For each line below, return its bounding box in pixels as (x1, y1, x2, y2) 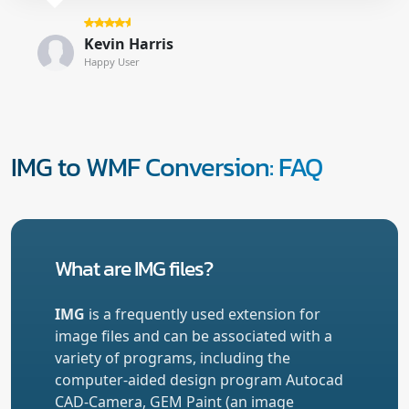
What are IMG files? (55, 251, 213, 284)
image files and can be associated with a (55, 325, 332, 346)
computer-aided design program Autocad (55, 369, 343, 390)
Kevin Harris (83, 33, 173, 54)
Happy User (83, 54, 140, 68)
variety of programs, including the (55, 347, 290, 368)
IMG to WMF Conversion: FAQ (11, 146, 322, 186)
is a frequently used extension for (85, 303, 320, 324)
